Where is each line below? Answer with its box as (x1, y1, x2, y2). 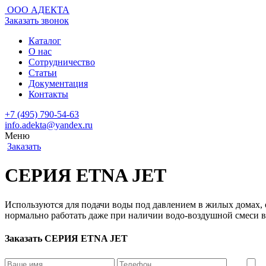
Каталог (28, 36, 61, 46)
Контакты (28, 89, 68, 99)
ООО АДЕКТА (7, 5, 69, 15)
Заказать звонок (5, 15, 69, 26)
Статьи (28, 68, 57, 78)
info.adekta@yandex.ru (5, 120, 93, 130)
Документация (28, 78, 88, 88)
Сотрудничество (28, 57, 95, 67)
